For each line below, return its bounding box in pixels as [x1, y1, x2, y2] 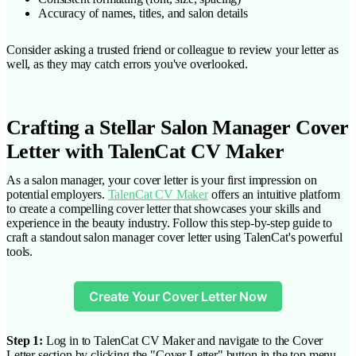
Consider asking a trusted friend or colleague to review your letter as [6, 42, 339, 56]
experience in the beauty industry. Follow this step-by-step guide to [6, 215, 333, 230]
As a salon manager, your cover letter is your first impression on [6, 172, 317, 187]
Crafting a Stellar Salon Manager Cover [6, 115, 349, 139]
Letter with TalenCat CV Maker [6, 139, 284, 163]
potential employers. [6, 187, 108, 201]
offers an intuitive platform [207, 187, 341, 201]
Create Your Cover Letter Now [89, 288, 267, 305]
